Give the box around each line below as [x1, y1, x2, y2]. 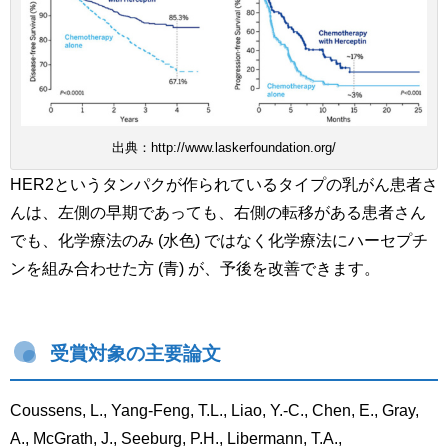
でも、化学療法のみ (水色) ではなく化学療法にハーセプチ [10, 232, 428, 249]
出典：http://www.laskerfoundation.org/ [112, 141, 336, 155]
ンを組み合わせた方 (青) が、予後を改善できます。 [10, 260, 380, 277]
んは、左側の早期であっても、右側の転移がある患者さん [10, 204, 426, 221]
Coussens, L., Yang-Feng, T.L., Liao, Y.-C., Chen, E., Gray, [10, 402, 419, 419]
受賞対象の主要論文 [50, 344, 221, 364]
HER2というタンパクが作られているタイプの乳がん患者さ [10, 176, 438, 193]
